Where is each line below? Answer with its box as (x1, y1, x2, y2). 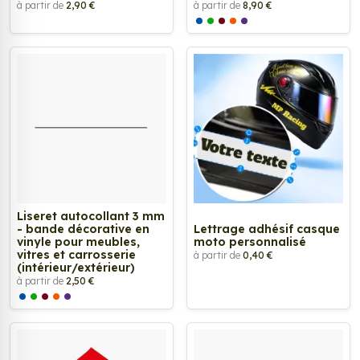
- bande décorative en (17, 221, 149, 236)
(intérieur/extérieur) (17, 260, 135, 275)
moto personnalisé (194, 234, 306, 249)
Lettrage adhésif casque (194, 221, 340, 236)
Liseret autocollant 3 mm (17, 208, 165, 223)
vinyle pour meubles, (17, 234, 140, 249)
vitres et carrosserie (17, 247, 136, 262)
